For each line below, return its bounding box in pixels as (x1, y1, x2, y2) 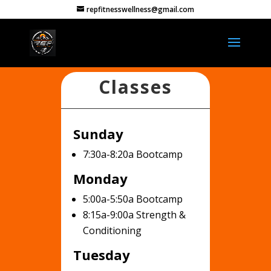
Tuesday (73, 246, 130, 264)
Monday (73, 169, 128, 188)
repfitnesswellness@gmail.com (86, 4, 194, 15)
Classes (98, 74, 172, 99)
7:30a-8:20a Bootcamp (82, 148, 183, 161)
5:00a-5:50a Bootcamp (82, 192, 183, 206)
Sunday (73, 125, 123, 143)
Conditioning (82, 224, 142, 237)
